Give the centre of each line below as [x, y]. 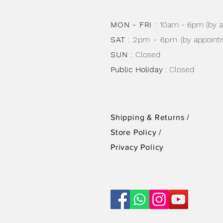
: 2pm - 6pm [154, 40]
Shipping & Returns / [150, 117]
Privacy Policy [137, 147]
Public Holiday [138, 69]
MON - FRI [133, 25]
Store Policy [135, 132]
